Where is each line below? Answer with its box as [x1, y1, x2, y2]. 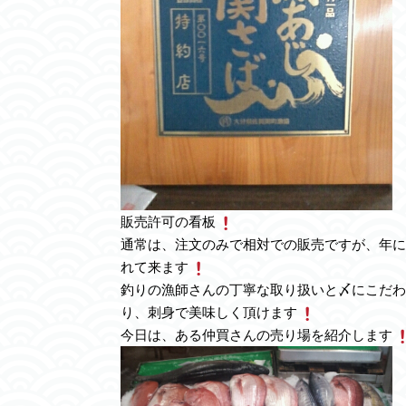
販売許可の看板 [121, 214, 216, 229]
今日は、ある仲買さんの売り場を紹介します [121, 327, 392, 343]
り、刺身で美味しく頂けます [121, 304, 297, 320]
